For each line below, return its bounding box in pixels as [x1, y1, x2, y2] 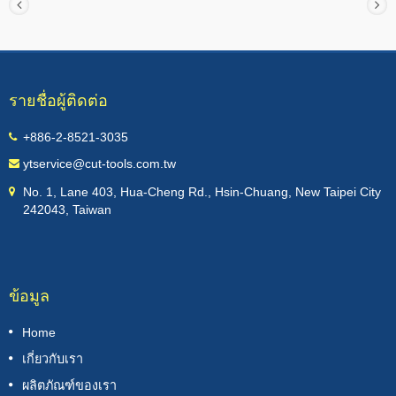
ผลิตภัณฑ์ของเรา [22, 378, 117, 393]
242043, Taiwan [23, 202, 111, 217]
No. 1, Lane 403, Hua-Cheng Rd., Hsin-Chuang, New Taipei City [23, 185, 381, 200]
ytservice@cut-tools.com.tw [23, 156, 176, 171]
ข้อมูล [9, 285, 49, 307]
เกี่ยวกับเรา [22, 352, 83, 367]
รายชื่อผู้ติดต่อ [9, 89, 108, 111]
